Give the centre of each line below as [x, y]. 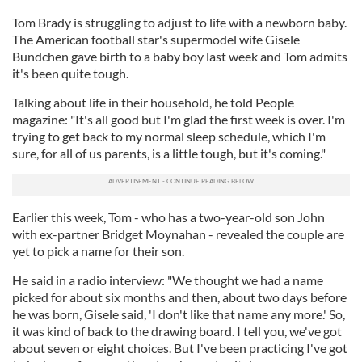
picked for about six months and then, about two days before [179, 297]
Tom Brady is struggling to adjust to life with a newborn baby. [179, 22]
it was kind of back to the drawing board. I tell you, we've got [177, 331]
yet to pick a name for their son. [98, 251]
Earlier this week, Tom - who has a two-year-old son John [168, 217]
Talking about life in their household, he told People [153, 102]
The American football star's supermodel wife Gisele [156, 39]
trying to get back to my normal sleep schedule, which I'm [169, 136]
